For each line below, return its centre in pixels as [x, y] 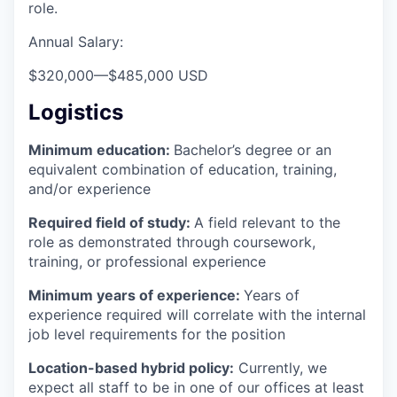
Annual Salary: [76, 41]
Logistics [76, 112]
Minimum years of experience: [136, 295]
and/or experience [90, 188]
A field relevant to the [267, 222]
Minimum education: [101, 149]
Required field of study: [111, 222]
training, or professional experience [147, 261]
